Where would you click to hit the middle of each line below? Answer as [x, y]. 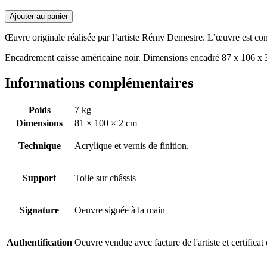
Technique [39, 145]
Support [39, 178]
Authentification [39, 242]
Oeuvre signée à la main [120, 210]
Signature [39, 210]
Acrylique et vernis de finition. [132, 145]
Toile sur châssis [105, 178]
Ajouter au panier [39, 16]
